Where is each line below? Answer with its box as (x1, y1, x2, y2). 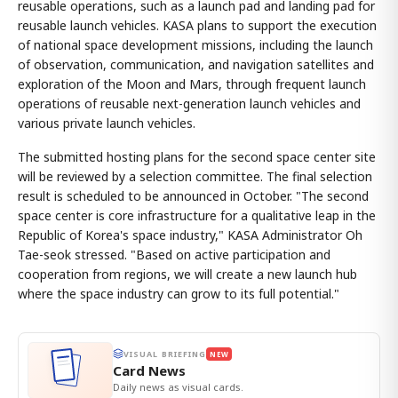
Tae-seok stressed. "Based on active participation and (18, 245, 330, 263)
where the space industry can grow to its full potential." (18, 284, 339, 302)
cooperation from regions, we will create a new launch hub (18, 265, 357, 283)
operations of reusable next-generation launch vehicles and (18, 94, 361, 112)
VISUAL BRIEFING (123, 347, 207, 360)
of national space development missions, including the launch (18, 36, 373, 53)
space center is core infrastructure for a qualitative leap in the (18, 206, 376, 224)
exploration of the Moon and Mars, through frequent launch (18, 75, 366, 92)
